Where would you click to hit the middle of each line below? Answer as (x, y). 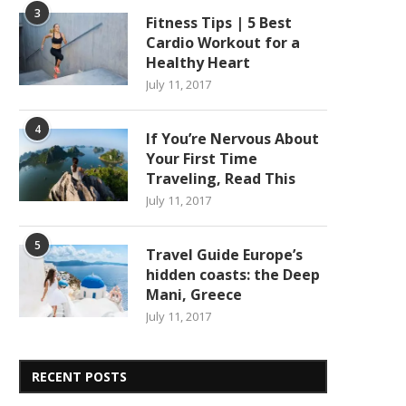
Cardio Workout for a (223, 42)
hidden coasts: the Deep (233, 274)
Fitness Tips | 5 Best (219, 22)
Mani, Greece (194, 294)
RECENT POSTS (79, 376)
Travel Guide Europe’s (224, 254)
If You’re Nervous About (232, 138)
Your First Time (202, 158)
